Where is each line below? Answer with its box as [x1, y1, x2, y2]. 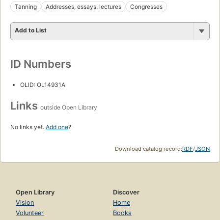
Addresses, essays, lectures [46, 2, 121, 10]
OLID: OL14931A [20, 81, 65, 88]
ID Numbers [10, 57, 71, 70]
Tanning [15, 2, 37, 10]
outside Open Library [40, 103, 97, 111]
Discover [113, 188, 139, 196]
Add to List [15, 26, 47, 34]
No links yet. [10, 123, 46, 131]
